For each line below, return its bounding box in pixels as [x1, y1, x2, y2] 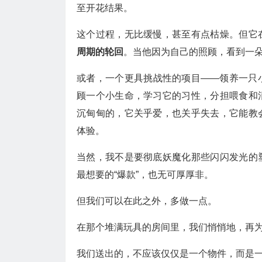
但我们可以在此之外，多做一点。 [77, 196, 217, 206]
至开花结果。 [77, 3, 133, 13]
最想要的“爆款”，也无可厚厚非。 [77, 170, 213, 180]
